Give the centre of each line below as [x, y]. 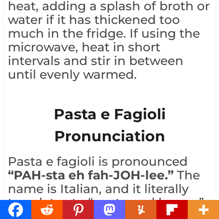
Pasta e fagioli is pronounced [98, 161]
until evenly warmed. [72, 74]
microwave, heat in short [84, 47]
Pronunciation [109, 136]
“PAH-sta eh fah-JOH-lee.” [90, 175]
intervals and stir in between [95, 60]
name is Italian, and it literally [98, 188]
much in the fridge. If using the [104, 33]
